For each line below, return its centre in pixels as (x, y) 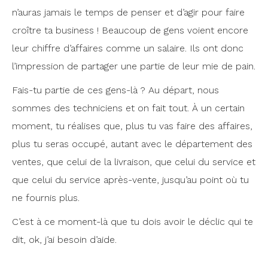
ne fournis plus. (46, 198)
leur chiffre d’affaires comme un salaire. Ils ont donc (128, 48)
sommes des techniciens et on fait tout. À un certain (128, 108)
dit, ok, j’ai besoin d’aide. (64, 240)
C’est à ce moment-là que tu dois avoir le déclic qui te (133, 222)
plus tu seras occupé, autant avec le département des (132, 144)
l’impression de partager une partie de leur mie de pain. (134, 66)
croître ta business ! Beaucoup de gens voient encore (130, 31)
